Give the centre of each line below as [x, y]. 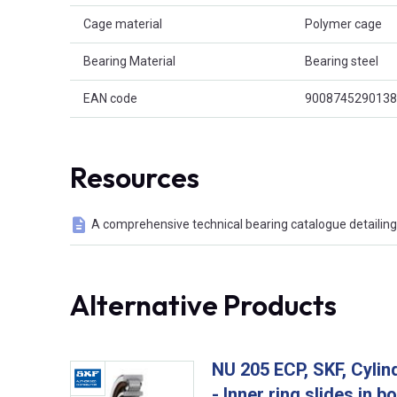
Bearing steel [342, 62]
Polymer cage [343, 24]
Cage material [123, 24]
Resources [135, 178]
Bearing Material [129, 62]
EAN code [110, 99]
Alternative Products [203, 305]
